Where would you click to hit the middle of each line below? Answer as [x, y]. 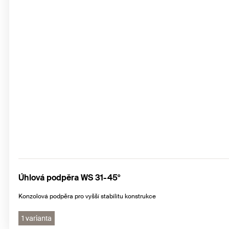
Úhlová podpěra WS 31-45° [69, 177]
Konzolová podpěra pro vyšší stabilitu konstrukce [87, 196]
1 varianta [37, 218]
